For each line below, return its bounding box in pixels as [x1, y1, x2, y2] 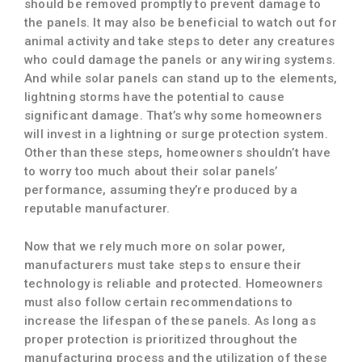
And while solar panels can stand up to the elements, [24, 70, 338, 86]
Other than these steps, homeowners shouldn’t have [24, 145, 330, 160]
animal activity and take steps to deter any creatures [24, 33, 335, 48]
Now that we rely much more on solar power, [24, 238, 286, 254]
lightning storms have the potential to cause [24, 89, 284, 104]
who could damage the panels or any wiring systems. [24, 52, 336, 67]
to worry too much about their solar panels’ [24, 163, 278, 179]
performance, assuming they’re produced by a [24, 182, 298, 197]
